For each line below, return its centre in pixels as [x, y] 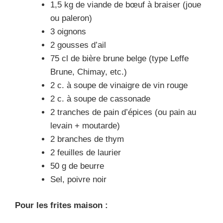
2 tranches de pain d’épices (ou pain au [123, 112]
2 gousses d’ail [78, 45]
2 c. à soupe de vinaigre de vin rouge [119, 85]
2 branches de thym [87, 139]
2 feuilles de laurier [86, 152]
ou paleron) [71, 18]
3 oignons [68, 31]
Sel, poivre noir [78, 179]
